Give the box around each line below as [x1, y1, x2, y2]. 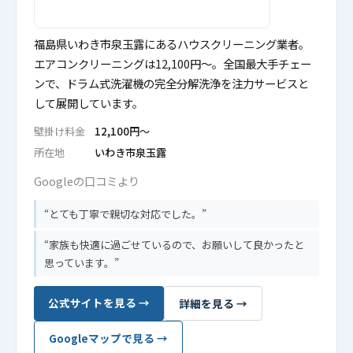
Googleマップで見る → [49, 330, 168, 346]
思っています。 [44, 255, 114, 270]
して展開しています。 [34, 95, 143, 111]
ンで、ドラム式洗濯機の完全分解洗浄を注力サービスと [34, 75, 309, 91]
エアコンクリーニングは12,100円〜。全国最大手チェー [34, 55, 311, 72]
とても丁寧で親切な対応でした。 [49, 206, 202, 221]
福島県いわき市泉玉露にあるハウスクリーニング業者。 [34, 35, 310, 52]
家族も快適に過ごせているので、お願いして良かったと [49, 237, 304, 252]
